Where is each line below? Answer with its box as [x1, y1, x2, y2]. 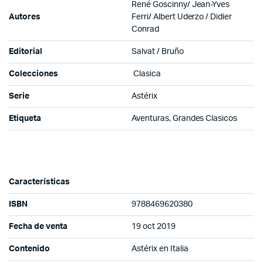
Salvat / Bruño [131, 47, 184, 56]
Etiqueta [9, 114, 41, 123]
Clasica [131, 69, 161, 78]
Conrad [131, 25, 159, 33]
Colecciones [9, 69, 58, 78]
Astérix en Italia [131, 244, 188, 253]
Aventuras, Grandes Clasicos [131, 114, 238, 123]
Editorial [9, 47, 42, 56]
